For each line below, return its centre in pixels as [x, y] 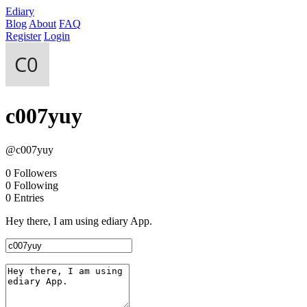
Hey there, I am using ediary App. [79, 221]
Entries [29, 197]
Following [36, 185]
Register [23, 36]
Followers [35, 173]
